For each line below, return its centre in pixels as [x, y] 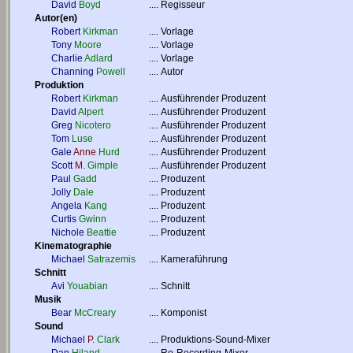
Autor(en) [56, 18]
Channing [72, 72]
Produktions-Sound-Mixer [216, 340]
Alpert [91, 112]
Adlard [98, 58]
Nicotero [93, 125]
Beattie [102, 232]
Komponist [184, 313]
